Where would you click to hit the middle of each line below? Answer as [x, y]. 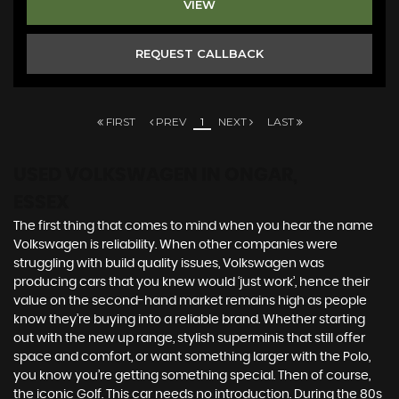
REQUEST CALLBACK [199, 53]
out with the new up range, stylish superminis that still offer [189, 338]
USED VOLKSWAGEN [106, 175]
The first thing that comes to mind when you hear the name [193, 226]
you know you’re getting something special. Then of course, [192, 375]
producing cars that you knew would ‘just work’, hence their [191, 282]
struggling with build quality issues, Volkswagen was [169, 263]
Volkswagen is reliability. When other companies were [175, 244]
